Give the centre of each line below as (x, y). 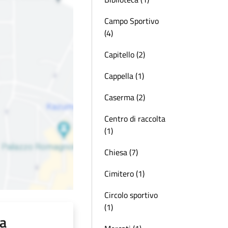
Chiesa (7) (121, 152)
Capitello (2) (125, 54)
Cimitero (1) (124, 174)
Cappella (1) (124, 76)
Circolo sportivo (131, 195)
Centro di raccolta (135, 119)
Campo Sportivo (132, 21)
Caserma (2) (125, 97)
